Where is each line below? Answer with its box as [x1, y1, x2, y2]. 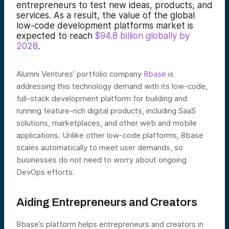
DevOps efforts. [16, 167, 75, 177]
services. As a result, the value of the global [16, 10, 195, 20]
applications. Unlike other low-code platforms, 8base [16, 130, 203, 140]
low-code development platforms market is [16, 20, 193, 31]
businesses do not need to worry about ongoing [16, 155, 187, 165]
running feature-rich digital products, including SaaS [16, 106, 196, 116]
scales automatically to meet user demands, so [16, 143, 183, 152]
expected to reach [16, 31, 93, 41]
